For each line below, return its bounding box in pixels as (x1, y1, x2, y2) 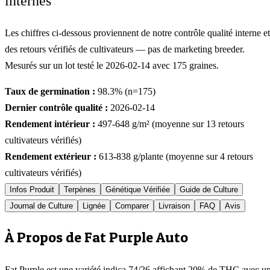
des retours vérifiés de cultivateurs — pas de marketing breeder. (5, 44, 245, 55)
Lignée (83, 201, 105, 211)
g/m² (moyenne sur (130, 119, 206, 130)
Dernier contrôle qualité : (5, 102, 108, 113)
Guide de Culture (180, 185, 238, 195)
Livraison (159, 201, 190, 211)
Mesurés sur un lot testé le (5, 60, 105, 71)
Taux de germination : (5, 86, 95, 97)
